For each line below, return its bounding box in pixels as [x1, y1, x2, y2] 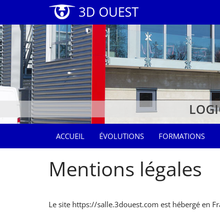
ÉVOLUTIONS [99, 131, 144, 141]
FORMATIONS [159, 131, 205, 141]
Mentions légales [49, 155, 202, 183]
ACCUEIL [56, 131, 84, 141]
